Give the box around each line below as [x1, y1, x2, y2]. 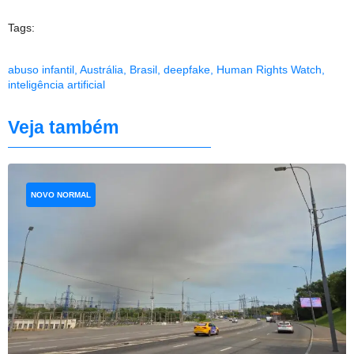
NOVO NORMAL [31, 190, 91, 199]
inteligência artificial [8, 77, 105, 91]
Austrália [80, 62, 123, 76]
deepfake [164, 62, 210, 76]
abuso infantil [8, 62, 74, 76]
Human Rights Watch [217, 62, 322, 76]
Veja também [8, 116, 119, 137]
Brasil [130, 62, 157, 76]
